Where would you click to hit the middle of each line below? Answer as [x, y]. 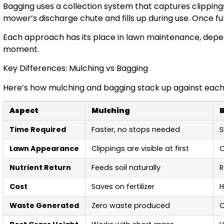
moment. [21, 49]
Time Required [38, 130]
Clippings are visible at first [140, 149]
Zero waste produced [131, 206]
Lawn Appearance [44, 149]
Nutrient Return [40, 168]
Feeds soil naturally [126, 168]
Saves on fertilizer [123, 187]
